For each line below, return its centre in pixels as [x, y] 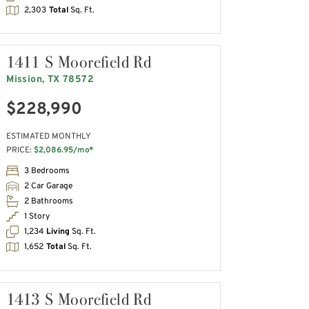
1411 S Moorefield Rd [79, 62]
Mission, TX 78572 [50, 80]
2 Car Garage [49, 187]
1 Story [37, 217]
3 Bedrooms [47, 171]
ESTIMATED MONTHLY [49, 136]
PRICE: [20, 150]
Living [58, 232]
